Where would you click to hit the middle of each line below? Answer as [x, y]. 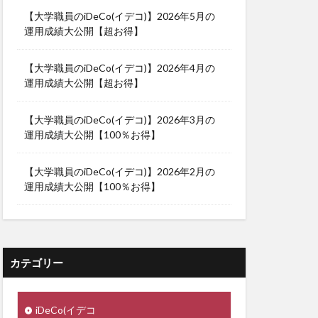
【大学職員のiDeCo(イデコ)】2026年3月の [120, 120]
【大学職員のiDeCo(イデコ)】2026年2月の [120, 171]
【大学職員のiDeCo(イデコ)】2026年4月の [120, 68]
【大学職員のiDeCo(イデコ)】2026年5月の [120, 16]
